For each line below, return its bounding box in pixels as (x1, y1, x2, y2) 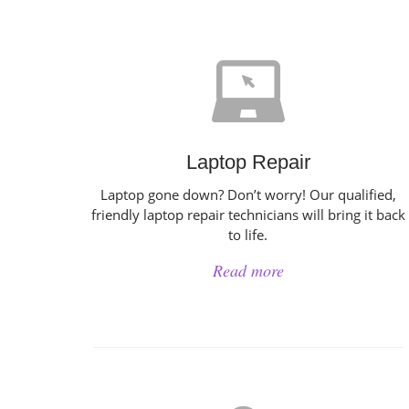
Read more (212, 259, 284, 281)
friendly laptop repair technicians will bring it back (90, 205, 405, 224)
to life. (228, 225, 268, 244)
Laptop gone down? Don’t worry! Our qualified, (100, 185, 396, 204)
